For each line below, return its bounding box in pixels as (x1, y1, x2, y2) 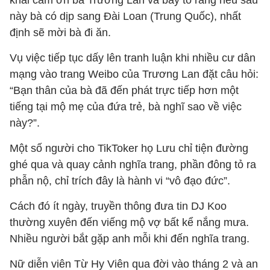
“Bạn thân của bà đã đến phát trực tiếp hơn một (10, 84, 239, 96)
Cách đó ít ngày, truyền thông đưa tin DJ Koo (10, 200, 227, 212)
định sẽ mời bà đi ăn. (10, 27, 111, 39)
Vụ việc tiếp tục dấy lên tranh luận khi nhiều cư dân (10, 52, 256, 64)
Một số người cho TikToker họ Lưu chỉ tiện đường (10, 142, 248, 154)
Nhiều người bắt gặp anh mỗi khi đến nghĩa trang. (10, 233, 250, 245)
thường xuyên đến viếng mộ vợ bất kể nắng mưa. (10, 216, 249, 228)
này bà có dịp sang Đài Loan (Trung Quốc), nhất (10, 10, 241, 22)
